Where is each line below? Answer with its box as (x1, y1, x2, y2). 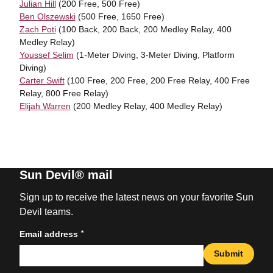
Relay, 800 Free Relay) (19, 88, 108, 98)
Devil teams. (19, 207, 73, 217)
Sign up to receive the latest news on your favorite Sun (19, 192, 253, 202)
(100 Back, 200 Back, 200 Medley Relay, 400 (55, 24, 232, 34)
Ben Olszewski (19, 12, 76, 21)
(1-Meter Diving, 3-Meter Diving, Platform (73, 50, 235, 60)
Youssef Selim (19, 50, 74, 60)
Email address (19, 229, 78, 239)
